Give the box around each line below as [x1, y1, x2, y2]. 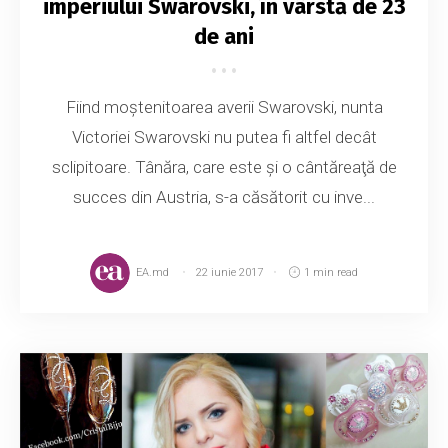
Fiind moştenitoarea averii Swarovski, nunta [65, 97, 383, 118]
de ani [194, 23, 254, 51]
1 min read [304, 266, 359, 280]
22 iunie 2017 [195, 266, 263, 280]
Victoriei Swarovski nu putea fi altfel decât [71, 127, 377, 148]
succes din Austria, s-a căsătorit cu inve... [73, 187, 375, 208]
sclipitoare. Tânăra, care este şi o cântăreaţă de [51, 157, 397, 178]
